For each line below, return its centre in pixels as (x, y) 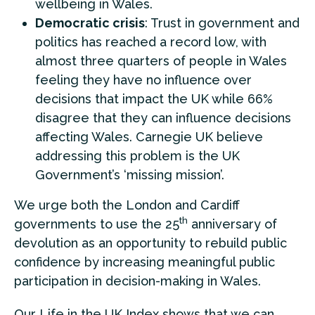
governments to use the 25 (97, 224)
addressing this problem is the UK (137, 156)
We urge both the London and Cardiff (127, 205)
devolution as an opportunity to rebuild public (150, 243)
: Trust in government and (222, 23)
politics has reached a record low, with (151, 42)
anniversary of (232, 224)
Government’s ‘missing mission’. (130, 175)
